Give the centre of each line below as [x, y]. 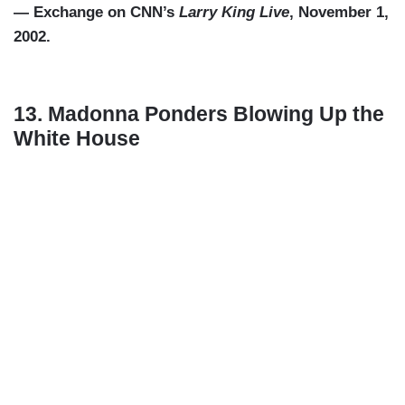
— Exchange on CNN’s [96, 13]
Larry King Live [234, 13]
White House [77, 139]
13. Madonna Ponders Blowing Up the [199, 114]
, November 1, [339, 13]
